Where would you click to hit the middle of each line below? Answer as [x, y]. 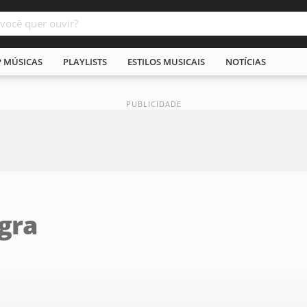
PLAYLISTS [85, 62]
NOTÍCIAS [246, 62]
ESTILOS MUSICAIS [166, 62]
